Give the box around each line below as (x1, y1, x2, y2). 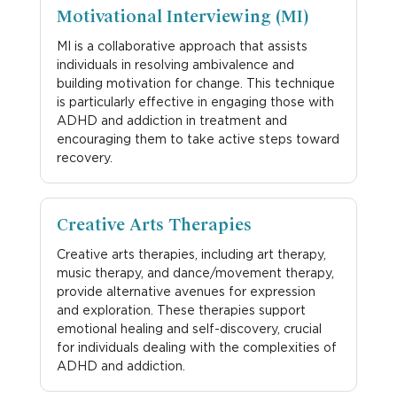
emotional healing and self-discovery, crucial (56, 320, 322, 336)
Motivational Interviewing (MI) (56, 5, 308, 27)
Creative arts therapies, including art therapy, (56, 245, 326, 261)
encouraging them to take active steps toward (56, 130, 339, 146)
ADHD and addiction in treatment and (56, 112, 287, 128)
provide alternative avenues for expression (56, 283, 315, 299)
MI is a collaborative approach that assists (56, 37, 307, 53)
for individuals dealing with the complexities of (56, 339, 337, 354)
